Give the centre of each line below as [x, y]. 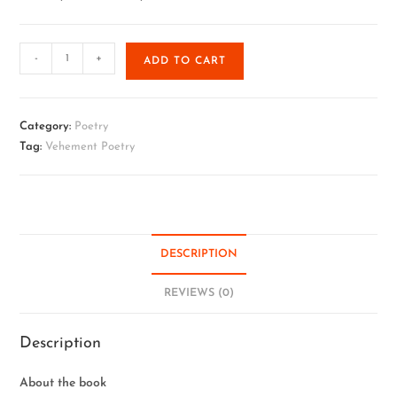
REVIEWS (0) [198, 293]
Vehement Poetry [90, 147]
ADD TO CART [185, 61]
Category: [47, 126]
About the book [63, 383]
